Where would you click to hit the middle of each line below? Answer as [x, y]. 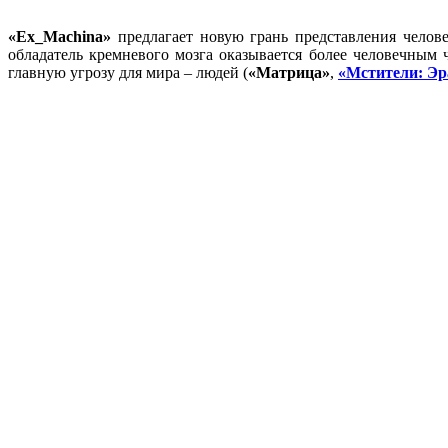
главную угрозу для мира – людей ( [128, 72]
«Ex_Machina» [59, 36]
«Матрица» [289, 72]
